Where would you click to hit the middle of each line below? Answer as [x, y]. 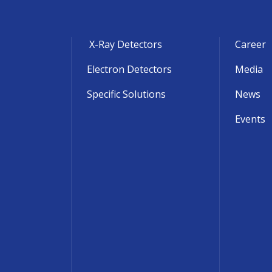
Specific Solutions [126, 94]
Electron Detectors [129, 69]
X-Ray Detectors [126, 44]
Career [251, 44]
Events [250, 119]
